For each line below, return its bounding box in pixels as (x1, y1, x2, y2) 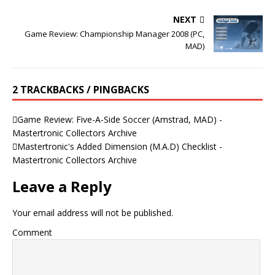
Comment (12, 226, 52, 238)
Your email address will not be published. (12, 206, 173, 219)
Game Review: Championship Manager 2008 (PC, (25, 28, 204, 39)
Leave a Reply (12, 176, 112, 196)
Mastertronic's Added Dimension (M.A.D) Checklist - (17, 140, 222, 152)
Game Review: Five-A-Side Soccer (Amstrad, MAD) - (17, 113, 222, 125)
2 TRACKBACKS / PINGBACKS (12, 82, 149, 96)
